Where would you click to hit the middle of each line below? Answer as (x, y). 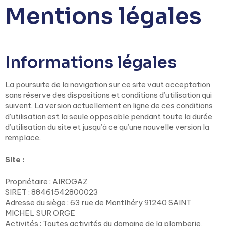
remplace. (23, 137)
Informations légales (91, 62)
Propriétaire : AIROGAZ (46, 181)
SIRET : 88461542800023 (52, 192)
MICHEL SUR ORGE (40, 213)
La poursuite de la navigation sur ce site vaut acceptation (108, 84)
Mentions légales (103, 16)
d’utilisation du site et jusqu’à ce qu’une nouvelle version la (107, 127)
